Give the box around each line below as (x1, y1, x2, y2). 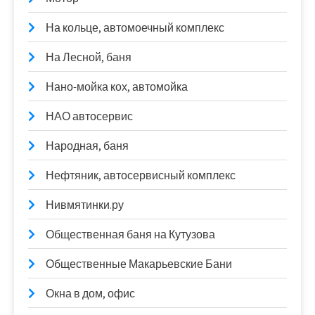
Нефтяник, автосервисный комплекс (46, 168, 236, 184)
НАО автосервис (46, 109, 133, 124)
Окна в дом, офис (46, 286, 135, 302)
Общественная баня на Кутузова (46, 227, 215, 243)
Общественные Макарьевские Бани (46, 257, 232, 272)
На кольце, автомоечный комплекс (46, 20, 224, 36)
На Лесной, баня (46, 50, 131, 65)
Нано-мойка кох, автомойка (46, 79, 188, 95)
